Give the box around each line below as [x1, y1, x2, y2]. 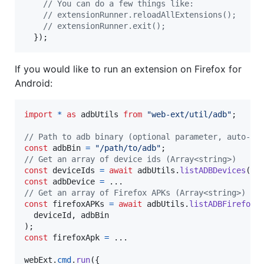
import [24, 110, 52, 120]
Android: [15, 77, 52, 90]
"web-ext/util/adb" [147, 110, 232, 120]
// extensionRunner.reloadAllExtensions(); [43, 10, 236, 20]
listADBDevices [180, 166, 246, 176]
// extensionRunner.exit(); [43, 21, 166, 31]
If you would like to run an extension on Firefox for [15, 63, 242, 75]
